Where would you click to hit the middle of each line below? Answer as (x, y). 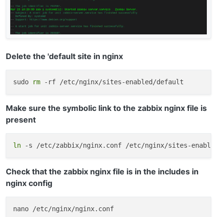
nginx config (29, 183)
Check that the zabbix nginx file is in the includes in (102, 172)
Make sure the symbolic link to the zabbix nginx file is (106, 108)
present (21, 120)
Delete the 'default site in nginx (64, 56)
